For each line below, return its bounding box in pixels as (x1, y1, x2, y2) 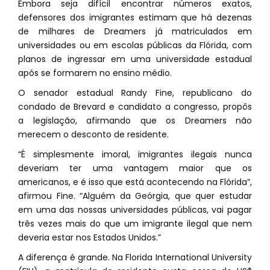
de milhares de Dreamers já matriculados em (18, 25, 252, 38)
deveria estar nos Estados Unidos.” (18, 231, 161, 244)
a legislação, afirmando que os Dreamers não (18, 115, 252, 127)
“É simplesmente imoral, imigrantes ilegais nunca (18, 148, 252, 161)
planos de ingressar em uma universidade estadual (18, 53, 252, 66)
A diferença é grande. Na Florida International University (18, 251, 252, 264)
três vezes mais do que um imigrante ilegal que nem (18, 218, 252, 230)
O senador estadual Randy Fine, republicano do (18, 87, 252, 99)
